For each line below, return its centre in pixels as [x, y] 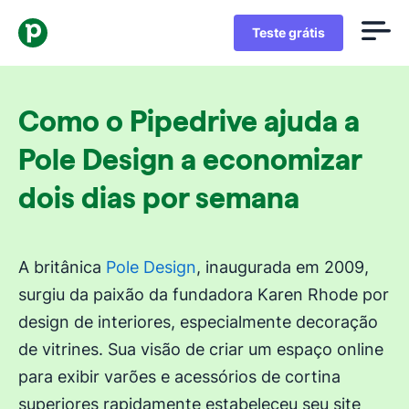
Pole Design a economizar [190, 159]
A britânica [62, 267]
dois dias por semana [159, 198]
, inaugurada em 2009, [283, 267]
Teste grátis [288, 32]
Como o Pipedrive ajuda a [189, 121]
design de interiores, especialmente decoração [198, 322]
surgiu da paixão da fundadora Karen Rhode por [204, 294]
